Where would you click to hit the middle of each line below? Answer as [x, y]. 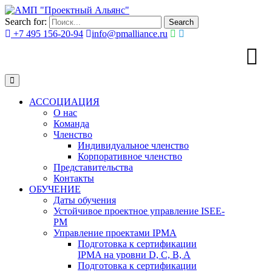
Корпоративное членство [130, 156]
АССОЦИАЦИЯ [64, 102]
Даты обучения [85, 200]
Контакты [74, 178]
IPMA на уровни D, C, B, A [134, 255]
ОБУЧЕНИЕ [55, 189]
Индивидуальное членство [133, 145]
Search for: [26, 22]
